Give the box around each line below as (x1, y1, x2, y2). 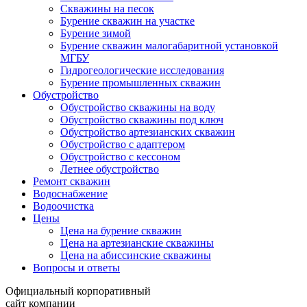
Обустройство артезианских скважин (60, 126, 235, 138)
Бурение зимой (60, 27, 131, 39)
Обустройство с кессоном (60, 151, 180, 162)
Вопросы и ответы (33, 262, 120, 273)
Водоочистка (33, 200, 94, 212)
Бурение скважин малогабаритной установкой (60, 40, 278, 51)
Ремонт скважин (33, 175, 110, 187)
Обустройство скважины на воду (60, 101, 215, 113)
